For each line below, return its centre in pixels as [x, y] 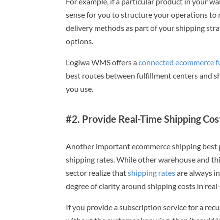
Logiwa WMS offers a [102, 62]
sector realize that [97, 172]
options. [80, 41]
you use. [80, 88]
